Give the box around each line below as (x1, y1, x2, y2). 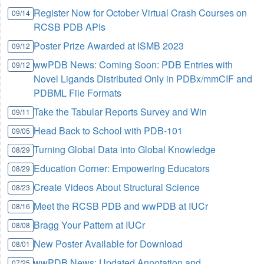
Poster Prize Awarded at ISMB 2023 (34, 39, 184, 53)
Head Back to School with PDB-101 (34, 124, 183, 138)
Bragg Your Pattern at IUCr (34, 218, 146, 232)
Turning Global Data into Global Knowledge (34, 143, 216, 157)
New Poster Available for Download (34, 237, 183, 251)
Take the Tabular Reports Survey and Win (34, 105, 207, 119)
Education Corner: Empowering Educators (34, 161, 210, 176)
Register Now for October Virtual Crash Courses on (34, 6, 247, 20)
